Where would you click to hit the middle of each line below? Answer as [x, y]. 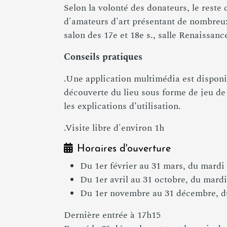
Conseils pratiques [103, 57]
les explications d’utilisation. [122, 106]
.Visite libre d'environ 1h [114, 128]
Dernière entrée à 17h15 [112, 215]
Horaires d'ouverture [124, 149]
